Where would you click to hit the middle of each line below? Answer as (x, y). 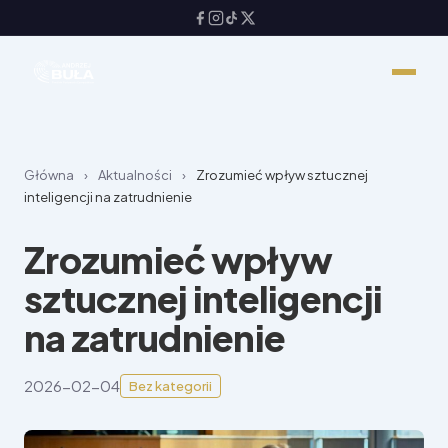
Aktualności (135, 175)
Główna (49, 175)
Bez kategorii (170, 385)
